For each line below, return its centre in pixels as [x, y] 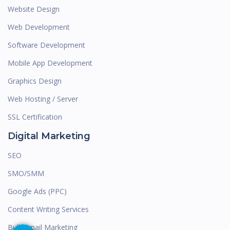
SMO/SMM [26, 174]
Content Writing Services [48, 209]
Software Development [46, 45]
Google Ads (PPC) [37, 191]
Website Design [34, 9]
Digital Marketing [49, 136]
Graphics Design [35, 81]
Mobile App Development [50, 63]
